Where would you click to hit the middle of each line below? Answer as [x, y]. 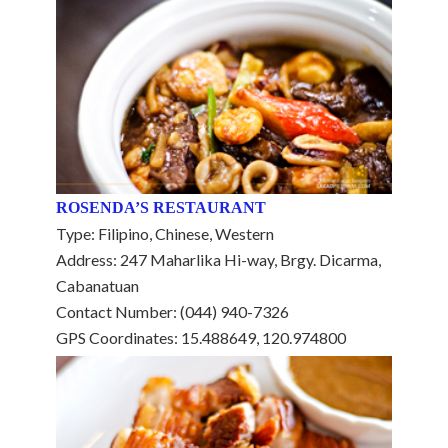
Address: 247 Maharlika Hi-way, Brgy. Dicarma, [218, 259]
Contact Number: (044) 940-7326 [172, 311]
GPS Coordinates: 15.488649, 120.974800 [201, 337]
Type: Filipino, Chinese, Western [165, 233]
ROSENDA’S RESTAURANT [161, 207]
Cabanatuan [97, 285]
